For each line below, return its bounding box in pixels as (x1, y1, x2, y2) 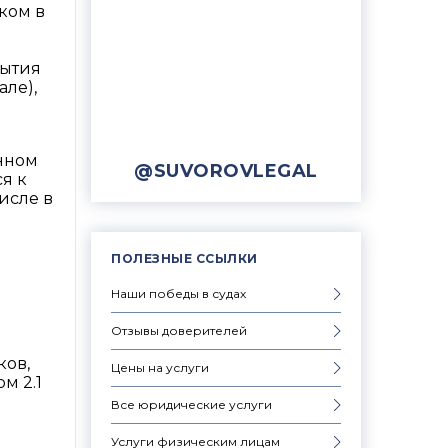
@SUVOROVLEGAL (134, 159, 318, 182)
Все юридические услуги (111, 396, 272, 412)
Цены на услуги (111, 359, 209, 375)
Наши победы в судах (111, 285, 246, 301)
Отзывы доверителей (111, 322, 247, 338)
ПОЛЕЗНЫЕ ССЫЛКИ (111, 250, 258, 266)
